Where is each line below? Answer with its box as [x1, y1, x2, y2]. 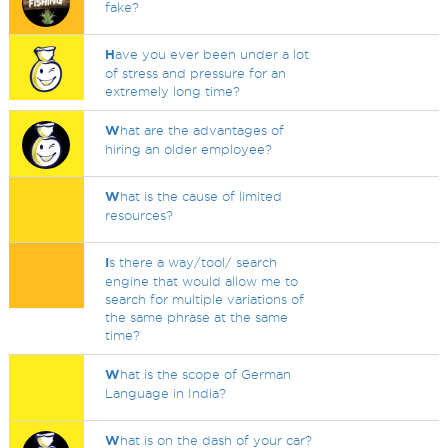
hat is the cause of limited [120, 189, 283, 203]
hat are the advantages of [120, 123, 285, 137]
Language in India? [105, 386, 227, 400]
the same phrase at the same [105, 310, 289, 324]
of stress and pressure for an [105, 66, 287, 80]
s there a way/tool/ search [109, 255, 278, 269]
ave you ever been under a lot [115, 47, 310, 61]
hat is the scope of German [120, 367, 292, 381]
